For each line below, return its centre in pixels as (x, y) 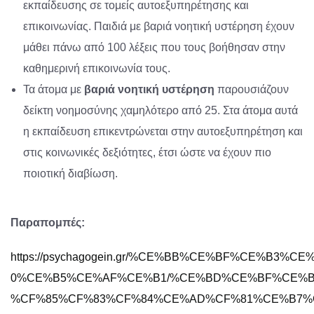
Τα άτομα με (54, 90)
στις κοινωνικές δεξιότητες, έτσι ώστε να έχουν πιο (148, 153)
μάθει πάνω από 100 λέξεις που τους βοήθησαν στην (155, 48)
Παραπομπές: (48, 223)
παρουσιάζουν (252, 90)
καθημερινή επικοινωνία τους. (97, 69)
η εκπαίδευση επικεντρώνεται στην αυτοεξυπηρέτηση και (163, 132)
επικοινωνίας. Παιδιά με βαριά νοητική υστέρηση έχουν (159, 27)
